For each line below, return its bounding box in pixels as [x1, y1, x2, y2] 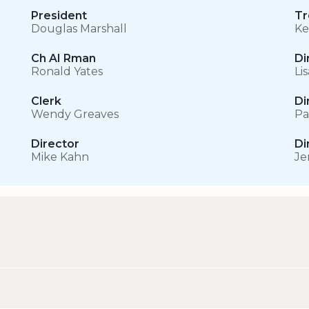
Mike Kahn [31, 150, 90, 164]
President [31, 9, 88, 23]
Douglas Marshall [31, 22, 128, 36]
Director [31, 137, 80, 151]
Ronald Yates [31, 65, 103, 79]
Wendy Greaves [31, 108, 119, 121]
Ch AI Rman [31, 52, 97, 66]
